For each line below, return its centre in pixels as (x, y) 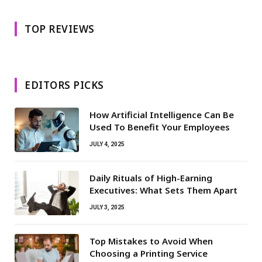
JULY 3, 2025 (107, 208)
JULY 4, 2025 (107, 144)
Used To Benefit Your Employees (160, 127)
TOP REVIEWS (60, 29)
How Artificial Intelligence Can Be (162, 115)
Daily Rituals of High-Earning (151, 178)
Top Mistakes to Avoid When (151, 241)
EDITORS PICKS (64, 85)
